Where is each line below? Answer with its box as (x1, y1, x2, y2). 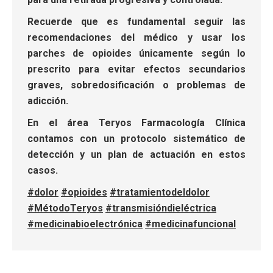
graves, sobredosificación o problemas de (27, 79, 246, 91)
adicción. (27, 94, 68, 107)
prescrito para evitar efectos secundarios (27, 63, 246, 75)
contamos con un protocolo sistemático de (27, 132, 246, 144)
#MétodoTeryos (27, 202, 103, 214)
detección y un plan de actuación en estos (27, 148, 246, 160)
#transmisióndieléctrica (105, 202, 216, 214)
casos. (27, 164, 58, 176)
